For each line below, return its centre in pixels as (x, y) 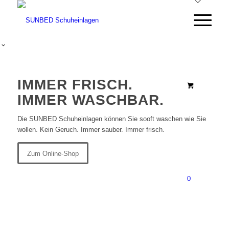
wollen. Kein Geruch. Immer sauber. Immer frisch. (91, 130)
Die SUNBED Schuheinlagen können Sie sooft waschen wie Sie (111, 119)
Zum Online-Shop (53, 154)
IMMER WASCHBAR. (90, 100)
